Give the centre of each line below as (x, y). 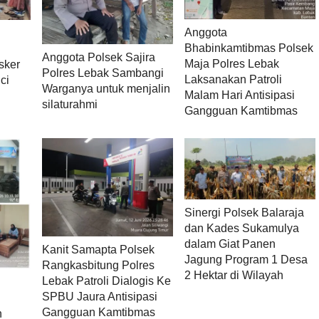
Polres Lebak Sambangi (103, 73)
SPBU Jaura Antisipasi (99, 297)
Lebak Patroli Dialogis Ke (106, 281)
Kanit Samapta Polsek (98, 250)
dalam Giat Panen (230, 244)
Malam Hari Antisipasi (239, 95)
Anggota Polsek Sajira (98, 57)
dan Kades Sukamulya (241, 228)
